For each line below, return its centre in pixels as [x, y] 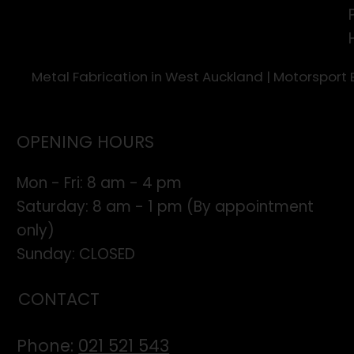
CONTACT [59, 299]
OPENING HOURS [86, 141]
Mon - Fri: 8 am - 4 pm [100, 183]
